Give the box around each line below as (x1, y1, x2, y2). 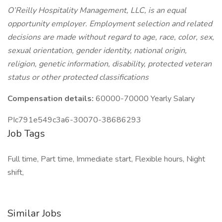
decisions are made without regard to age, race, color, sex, (7, 32, 214, 43)
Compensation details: (7, 93, 96, 104)
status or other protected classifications (7, 72, 149, 83)
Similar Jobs (7, 207, 61, 220)
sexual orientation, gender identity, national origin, (7, 45, 187, 56)
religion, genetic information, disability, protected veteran (7, 58, 212, 69)
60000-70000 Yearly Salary (96, 93, 195, 104)
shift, (7, 167, 24, 178)
